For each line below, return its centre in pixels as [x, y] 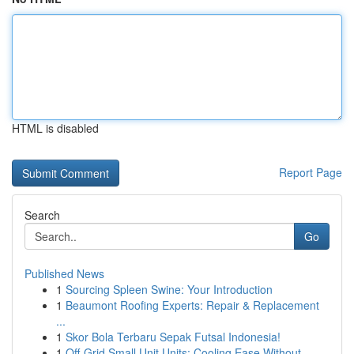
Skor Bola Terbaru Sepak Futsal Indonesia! [173, 337]
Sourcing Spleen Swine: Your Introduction [169, 289]
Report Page [311, 172]
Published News [64, 273]
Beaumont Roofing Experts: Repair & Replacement [192, 305]
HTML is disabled [55, 128]
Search [42, 215]
